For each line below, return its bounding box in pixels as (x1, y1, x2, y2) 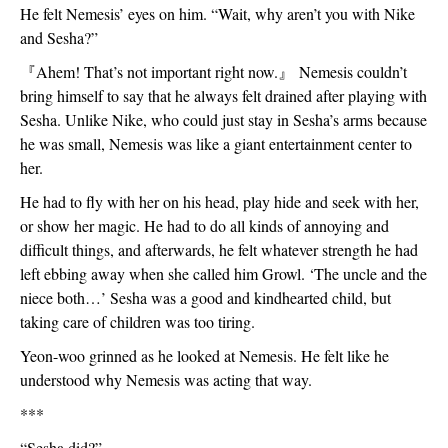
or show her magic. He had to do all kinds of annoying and (20, 215, 389, 236)
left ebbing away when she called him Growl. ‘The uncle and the (20, 263, 427, 284)
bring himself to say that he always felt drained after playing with (20, 85, 427, 106)
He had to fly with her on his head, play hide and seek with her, (20, 191, 419, 212)
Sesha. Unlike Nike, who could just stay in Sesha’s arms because (20, 109, 427, 130)
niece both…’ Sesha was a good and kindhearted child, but (20, 287, 391, 308)
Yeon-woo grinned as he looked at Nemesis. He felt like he (20, 345, 389, 366)
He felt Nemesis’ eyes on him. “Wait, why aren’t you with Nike (20, 3, 415, 24)
